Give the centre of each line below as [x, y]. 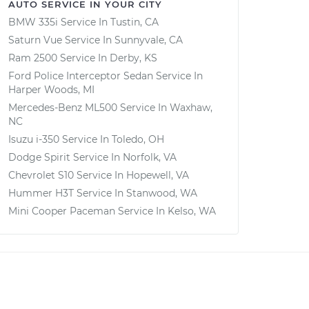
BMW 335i [33, 22]
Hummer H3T [41, 193]
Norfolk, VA [150, 157]
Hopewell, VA [158, 175]
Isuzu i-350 [34, 139]
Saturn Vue [35, 40]
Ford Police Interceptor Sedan [81, 76]
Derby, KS [133, 58]
